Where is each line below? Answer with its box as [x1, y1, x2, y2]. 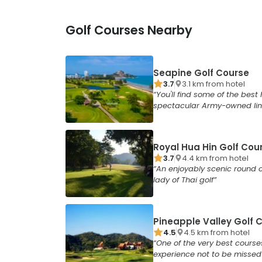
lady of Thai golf [153, 174, 213, 186]
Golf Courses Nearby [65, 22, 192, 39]
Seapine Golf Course [153, 67, 249, 80]
